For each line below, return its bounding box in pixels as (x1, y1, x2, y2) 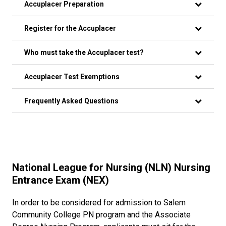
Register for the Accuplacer (24, 24, 116, 33)
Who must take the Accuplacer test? (24, 48, 144, 57)
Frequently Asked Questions (24, 97, 119, 105)
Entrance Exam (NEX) (12, 174, 109, 187)
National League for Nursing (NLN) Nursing (12, 161, 210, 174)
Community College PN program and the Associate (12, 210, 191, 220)
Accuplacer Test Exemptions (24, 73, 120, 81)
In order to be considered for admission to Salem (12, 198, 186, 208)
